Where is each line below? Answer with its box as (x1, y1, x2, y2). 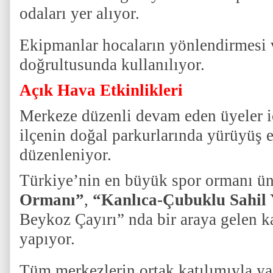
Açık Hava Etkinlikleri (19, 81, 187, 99)
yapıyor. (19, 230, 83, 248)
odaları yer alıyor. (19, 4, 140, 23)
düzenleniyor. (19, 146, 124, 164)
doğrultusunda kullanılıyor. (19, 55, 205, 74)
